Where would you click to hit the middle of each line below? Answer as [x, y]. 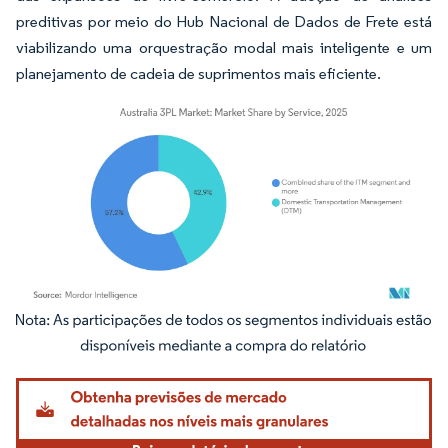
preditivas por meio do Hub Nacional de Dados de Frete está [224, 21]
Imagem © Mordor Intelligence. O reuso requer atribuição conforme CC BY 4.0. [226, 332]
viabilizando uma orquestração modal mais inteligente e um [224, 47]
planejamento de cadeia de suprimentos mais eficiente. [198, 73]
